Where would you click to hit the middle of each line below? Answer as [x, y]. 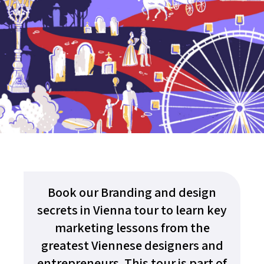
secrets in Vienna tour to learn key [132, 210]
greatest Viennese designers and [132, 245]
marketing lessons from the [132, 227]
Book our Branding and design [132, 192]
